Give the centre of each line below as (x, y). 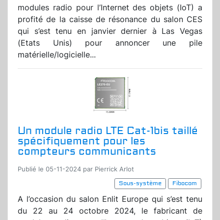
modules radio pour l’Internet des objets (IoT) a (110, 8)
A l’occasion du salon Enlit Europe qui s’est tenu (110, 199)
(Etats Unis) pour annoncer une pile (110, 43)
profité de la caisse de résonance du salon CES (110, 19)
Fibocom (185, 184)
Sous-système (140, 184)
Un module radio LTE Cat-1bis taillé (108, 131)
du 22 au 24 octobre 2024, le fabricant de (110, 211)
